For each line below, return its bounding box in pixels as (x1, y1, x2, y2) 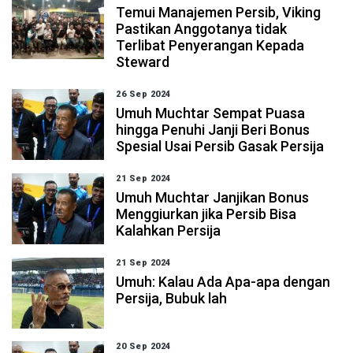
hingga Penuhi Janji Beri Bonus (116, 121, 310, 138)
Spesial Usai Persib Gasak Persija (116, 138, 325, 154)
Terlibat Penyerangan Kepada (116, 37, 305, 54)
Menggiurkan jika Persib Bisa (116, 206, 297, 222)
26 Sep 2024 (116, 89, 171, 99)
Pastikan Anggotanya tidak (116, 20, 288, 37)
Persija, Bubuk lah (116, 290, 228, 307)
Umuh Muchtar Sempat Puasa (116, 105, 306, 121)
